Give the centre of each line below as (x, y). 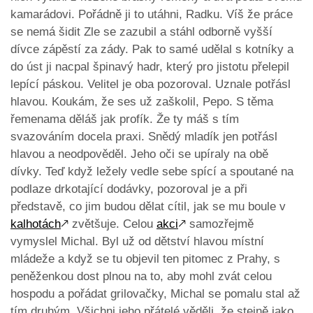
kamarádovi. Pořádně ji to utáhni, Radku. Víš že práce (152, 15)
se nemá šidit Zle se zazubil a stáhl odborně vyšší (141, 32)
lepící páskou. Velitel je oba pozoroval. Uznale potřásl (151, 85)
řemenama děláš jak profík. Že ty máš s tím (125, 119)
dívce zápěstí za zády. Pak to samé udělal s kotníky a (152, 50)
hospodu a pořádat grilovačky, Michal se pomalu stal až (155, 294)
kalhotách (36, 224)
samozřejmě (220, 224)
